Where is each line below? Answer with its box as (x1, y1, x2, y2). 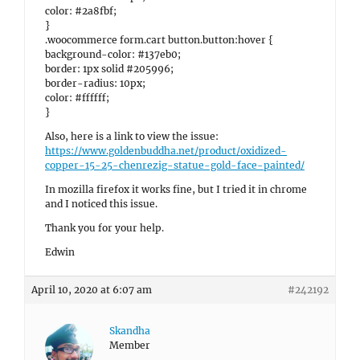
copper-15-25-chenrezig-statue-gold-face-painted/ (45, 159, 305, 171)
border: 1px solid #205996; (45, 63, 174, 75)
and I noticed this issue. (45, 198, 157, 210)
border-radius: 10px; (45, 77, 145, 89)
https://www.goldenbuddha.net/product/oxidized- (45, 145, 287, 157)
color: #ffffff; (45, 92, 109, 104)
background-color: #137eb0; (45, 48, 181, 60)
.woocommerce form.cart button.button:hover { (45, 34, 273, 46)
